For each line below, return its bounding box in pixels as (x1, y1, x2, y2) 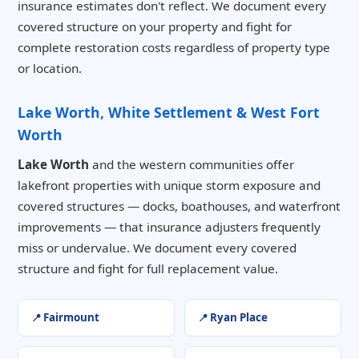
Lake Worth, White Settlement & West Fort (18, 103, 320, 123)
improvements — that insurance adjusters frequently (18, 219, 321, 236)
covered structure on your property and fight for (18, 18, 292, 35)
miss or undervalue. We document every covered (18, 240, 296, 256)
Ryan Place (210, 309, 268, 325)
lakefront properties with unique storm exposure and (18, 177, 321, 194)
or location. (18, 60, 82, 77)
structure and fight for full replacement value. (18, 260, 278, 277)
